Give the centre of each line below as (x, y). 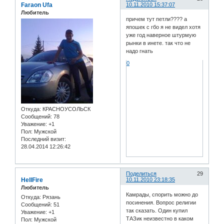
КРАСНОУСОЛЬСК (66, 109)
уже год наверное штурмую (161, 35)
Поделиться (141, 174)
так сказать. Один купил (157, 210)
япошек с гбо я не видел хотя (163, 27)
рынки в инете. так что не (158, 43)
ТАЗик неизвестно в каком (160, 218)
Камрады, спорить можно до (162, 194)
